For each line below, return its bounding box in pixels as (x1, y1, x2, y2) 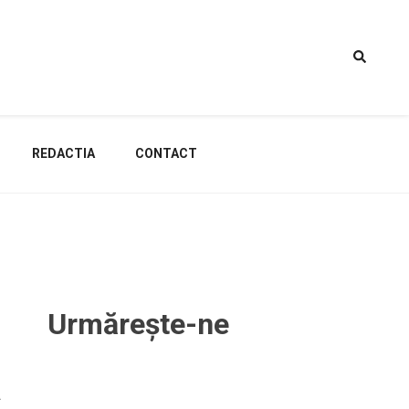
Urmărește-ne (47, 307, 229, 341)
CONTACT (135, 146, 197, 161)
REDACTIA (32, 146, 95, 161)
